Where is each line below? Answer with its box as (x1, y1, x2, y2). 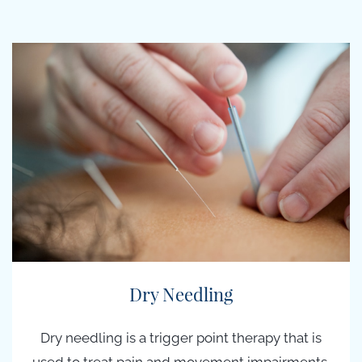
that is (280, 330, 322, 347)
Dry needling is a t (40, 330, 154, 347)
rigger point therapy (154, 330, 280, 347)
